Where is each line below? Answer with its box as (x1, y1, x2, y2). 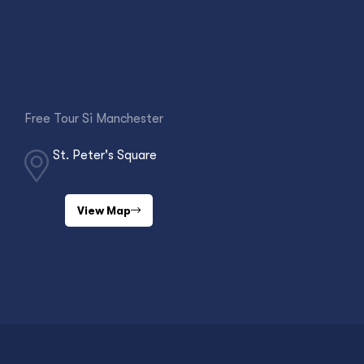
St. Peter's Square (53, 147, 157, 162)
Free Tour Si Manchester (24, 110, 163, 126)
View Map (77, 203, 131, 217)
